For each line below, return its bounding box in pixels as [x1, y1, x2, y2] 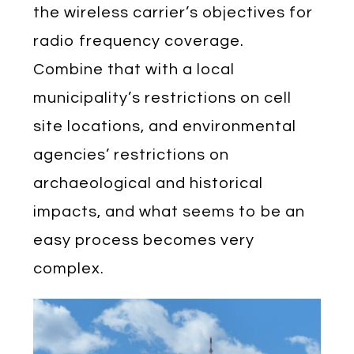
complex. [33, 260, 105, 277]
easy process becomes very [33, 232, 255, 248]
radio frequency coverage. [33, 32, 249, 49]
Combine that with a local [33, 61, 235, 77]
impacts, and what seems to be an [33, 203, 306, 220]
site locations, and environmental [33, 118, 297, 134]
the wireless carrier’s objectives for [33, 4, 314, 21]
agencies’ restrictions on [33, 146, 230, 163]
